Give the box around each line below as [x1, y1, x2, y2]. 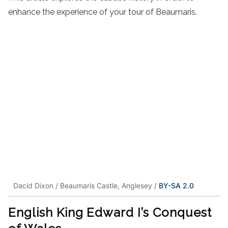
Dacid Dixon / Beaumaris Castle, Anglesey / [13, 181, 159, 190]
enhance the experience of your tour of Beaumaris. [8, 7, 197, 17]
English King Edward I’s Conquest [8, 205, 212, 220]
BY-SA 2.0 [159, 181, 194, 190]
